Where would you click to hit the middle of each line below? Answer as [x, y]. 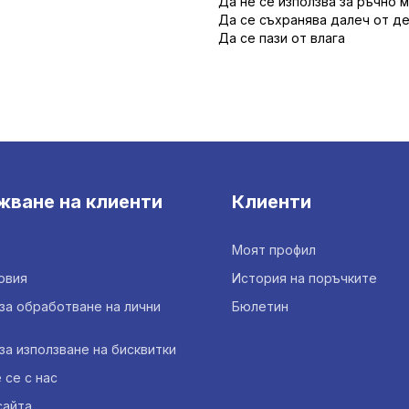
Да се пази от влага [282, 37]
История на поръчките [304, 278]
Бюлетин [260, 306]
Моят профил [274, 249]
